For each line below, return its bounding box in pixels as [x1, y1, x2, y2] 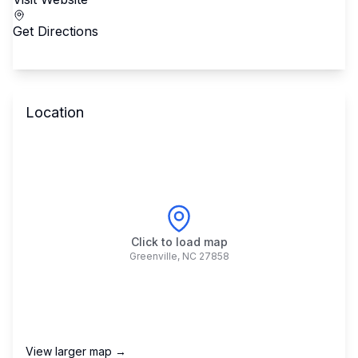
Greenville [129, 250, 177, 262]
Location [26, 104, 84, 121]
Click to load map [130, 235, 228, 249]
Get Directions [13, 23, 98, 39]
